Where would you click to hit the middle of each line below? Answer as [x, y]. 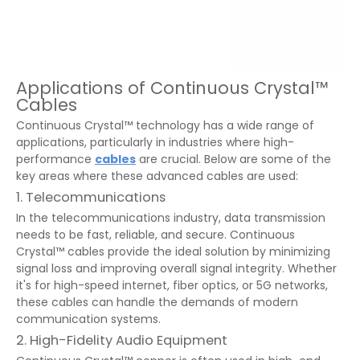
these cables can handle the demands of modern [157, 302]
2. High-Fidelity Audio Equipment [122, 340]
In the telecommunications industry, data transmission [171, 218]
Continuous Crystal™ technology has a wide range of [165, 125]
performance [55, 159]
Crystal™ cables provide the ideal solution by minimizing [173, 252]
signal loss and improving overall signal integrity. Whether [176, 268]
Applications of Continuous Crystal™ [172, 88]
